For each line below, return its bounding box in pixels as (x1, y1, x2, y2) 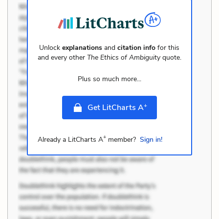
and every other (37, 52, 87, 62)
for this (155, 43, 180, 52)
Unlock (39, 43, 63, 52)
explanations (62, 43, 103, 52)
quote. (160, 52, 181, 62)
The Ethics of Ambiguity (87, 52, 160, 62)
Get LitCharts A (87, 102, 144, 113)
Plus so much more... (77, 74, 141, 84)
